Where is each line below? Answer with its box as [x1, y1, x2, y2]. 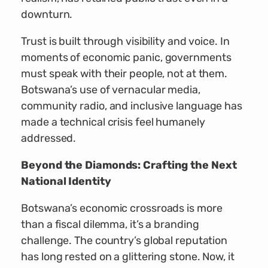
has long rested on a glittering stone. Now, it [21, 250, 234, 264]
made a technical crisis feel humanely [21, 115, 205, 129]
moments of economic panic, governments [21, 51, 232, 65]
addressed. [21, 132, 77, 145]
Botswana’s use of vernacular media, [21, 83, 200, 97]
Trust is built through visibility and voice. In [21, 35, 230, 48]
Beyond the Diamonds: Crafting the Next [21, 159, 237, 172]
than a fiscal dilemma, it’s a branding [21, 218, 199, 232]
